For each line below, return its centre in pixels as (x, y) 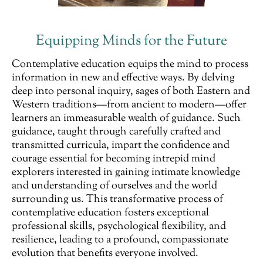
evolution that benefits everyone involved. (105, 254)
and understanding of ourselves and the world (114, 186)
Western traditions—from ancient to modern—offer (129, 105)
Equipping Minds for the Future (131, 41)
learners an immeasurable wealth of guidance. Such (126, 119)
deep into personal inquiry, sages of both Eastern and (131, 92)
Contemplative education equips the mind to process (130, 65)
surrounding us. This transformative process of (117, 200)
